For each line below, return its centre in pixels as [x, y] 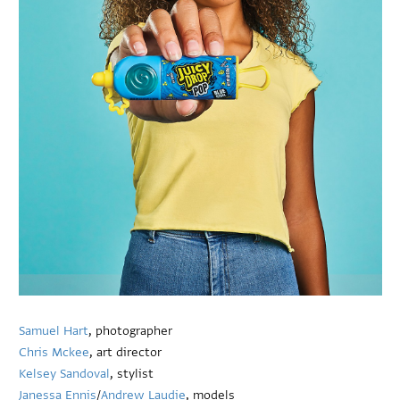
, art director [126, 352]
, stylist [132, 373]
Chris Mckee [54, 352]
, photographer [131, 330]
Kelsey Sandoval [65, 373]
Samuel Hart [54, 330]
